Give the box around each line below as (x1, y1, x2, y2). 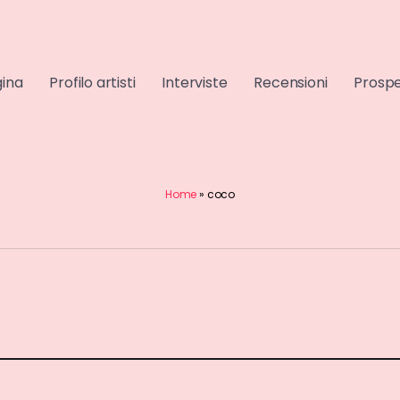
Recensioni (254, 72, 328, 94)
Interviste (162, 72, 228, 94)
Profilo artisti (49, 72, 136, 94)
